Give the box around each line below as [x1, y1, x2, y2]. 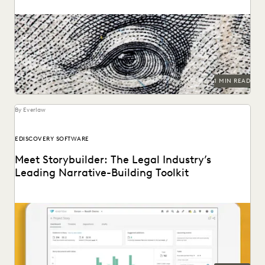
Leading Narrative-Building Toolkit [15, 166, 189, 180]
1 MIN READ [214, 77, 250, 85]
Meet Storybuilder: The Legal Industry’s [15, 153, 211, 167]
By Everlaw [15, 106, 46, 114]
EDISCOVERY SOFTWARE [15, 135, 89, 143]
